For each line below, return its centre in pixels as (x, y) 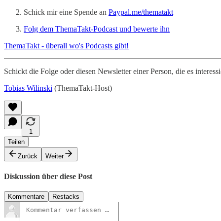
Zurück (28, 156)
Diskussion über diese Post (48, 176)
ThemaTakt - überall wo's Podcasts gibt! (66, 46)
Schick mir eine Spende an (66, 12)
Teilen (16, 142)
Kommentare (26, 196)
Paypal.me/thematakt (141, 12)
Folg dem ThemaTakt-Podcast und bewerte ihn (97, 29)
